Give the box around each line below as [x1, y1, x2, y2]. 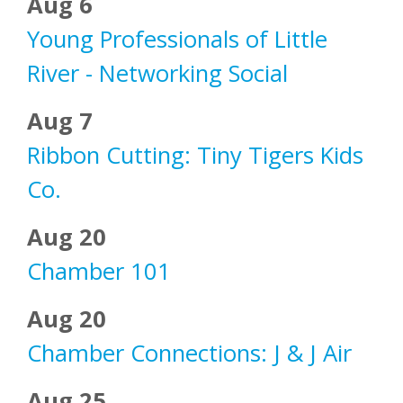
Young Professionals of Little [27, 23, 327, 56]
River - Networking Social [27, 58, 288, 90]
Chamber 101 [27, 255, 171, 288]
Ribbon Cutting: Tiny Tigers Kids [27, 139, 363, 172]
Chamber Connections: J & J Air [27, 337, 352, 370]
